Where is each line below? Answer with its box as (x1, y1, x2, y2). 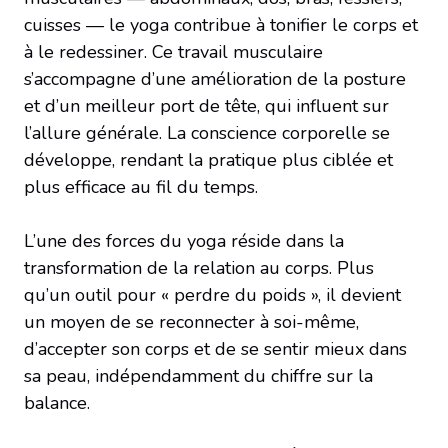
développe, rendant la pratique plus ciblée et (24, 147, 393, 172)
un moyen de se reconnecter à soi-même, (24, 309, 359, 334)
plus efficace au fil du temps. (24, 174, 258, 199)
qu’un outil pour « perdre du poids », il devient (24, 282, 401, 307)
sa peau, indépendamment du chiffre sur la (24, 363, 373, 388)
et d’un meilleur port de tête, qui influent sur (24, 93, 389, 118)
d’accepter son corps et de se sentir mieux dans (24, 336, 407, 361)
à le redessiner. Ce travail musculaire (24, 39, 323, 64)
